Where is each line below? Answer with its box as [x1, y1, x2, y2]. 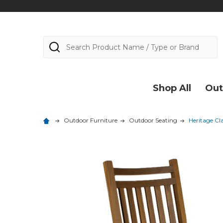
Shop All [153, 83, 191, 94]
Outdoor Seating [129, 116, 177, 124]
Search [43, 36, 71, 46]
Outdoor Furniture [64, 116, 117, 124]
